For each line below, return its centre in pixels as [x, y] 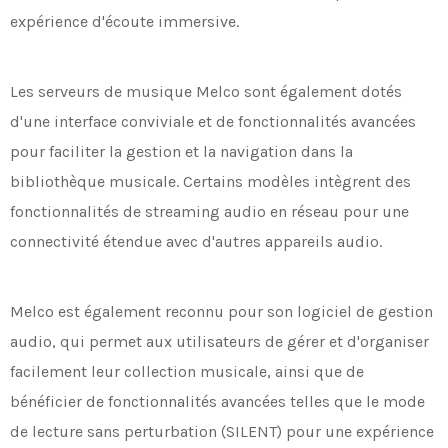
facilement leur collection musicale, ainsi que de [187, 372]
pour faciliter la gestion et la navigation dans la [181, 152]
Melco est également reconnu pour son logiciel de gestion [221, 312]
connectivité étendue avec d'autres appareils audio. [196, 242]
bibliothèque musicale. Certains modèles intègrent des [210, 182]
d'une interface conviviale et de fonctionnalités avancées [213, 122]
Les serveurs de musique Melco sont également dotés [206, 92]
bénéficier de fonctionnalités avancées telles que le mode [217, 402]
